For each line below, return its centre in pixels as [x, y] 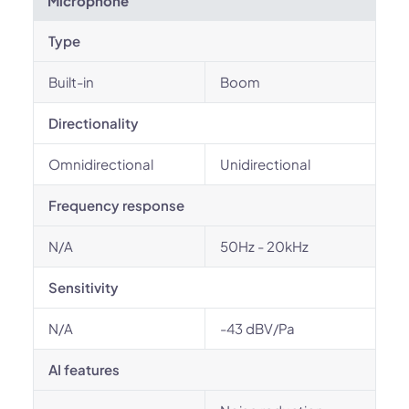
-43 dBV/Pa [257, 328]
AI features [84, 369]
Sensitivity [84, 287]
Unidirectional [265, 164]
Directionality [94, 123]
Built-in [71, 82]
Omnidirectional [101, 164]
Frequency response [116, 205]
